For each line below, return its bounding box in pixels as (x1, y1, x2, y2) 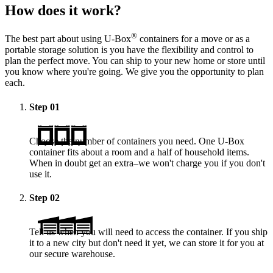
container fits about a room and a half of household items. (29, 146, 249, 157)
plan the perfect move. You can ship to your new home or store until (5, 55, 265, 66)
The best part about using (5, 34, 104, 44)
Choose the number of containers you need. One (29, 135, 218, 146)
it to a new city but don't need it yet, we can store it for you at (29, 237, 264, 248)
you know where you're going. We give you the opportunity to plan (5, 66, 264, 77)
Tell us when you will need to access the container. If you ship (29, 226, 268, 237)
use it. (29, 168, 52, 179)
